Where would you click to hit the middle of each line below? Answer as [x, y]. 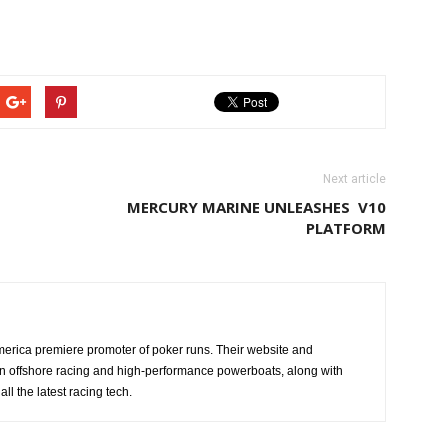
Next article [354, 179]
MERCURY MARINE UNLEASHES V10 [256, 207]
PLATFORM [346, 228]
